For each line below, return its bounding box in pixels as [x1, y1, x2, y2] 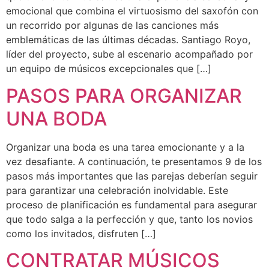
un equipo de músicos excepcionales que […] [6, 62, 211, 75]
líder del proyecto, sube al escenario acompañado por [6, 48, 253, 61]
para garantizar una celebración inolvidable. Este [6, 184, 228, 196]
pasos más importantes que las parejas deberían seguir [6, 169, 258, 182]
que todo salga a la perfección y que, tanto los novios [6, 213, 253, 225]
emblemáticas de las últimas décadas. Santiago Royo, [6, 34, 250, 46]
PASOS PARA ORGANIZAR [6, 83, 242, 107]
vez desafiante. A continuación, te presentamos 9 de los [6, 155, 262, 168]
